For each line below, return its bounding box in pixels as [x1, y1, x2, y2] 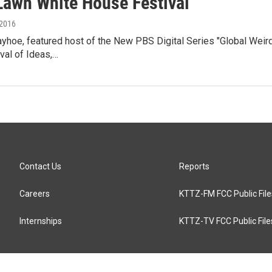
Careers [19, 189, 50, 199]
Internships [19, 216, 62, 226]
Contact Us [19, 161, 61, 171]
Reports [179, 161, 210, 171]
